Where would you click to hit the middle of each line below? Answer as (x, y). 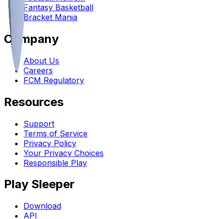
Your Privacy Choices (64, 153)
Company (31, 39)
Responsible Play (55, 163)
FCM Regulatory (54, 80)
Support (39, 123)
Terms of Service (55, 133)
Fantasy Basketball (58, 7)
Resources (34, 102)
